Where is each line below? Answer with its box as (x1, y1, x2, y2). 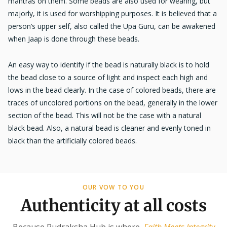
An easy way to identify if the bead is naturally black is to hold (8, 60, 209, 70)
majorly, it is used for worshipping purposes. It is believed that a (8, 9, 217, 19)
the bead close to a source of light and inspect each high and (8, 72, 208, 83)
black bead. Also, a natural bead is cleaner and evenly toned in (8, 123, 211, 133)
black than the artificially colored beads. (8, 136, 137, 146)
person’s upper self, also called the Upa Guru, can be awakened (8, 21, 215, 31)
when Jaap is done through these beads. (8, 34, 139, 44)
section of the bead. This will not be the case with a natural (8, 110, 201, 121)
